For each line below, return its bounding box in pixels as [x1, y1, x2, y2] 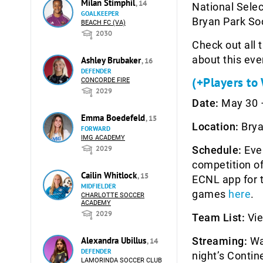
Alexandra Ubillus [81, 235, 149, 246]
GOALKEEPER [81, 9, 119, 18]
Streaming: [192, 235, 247, 248]
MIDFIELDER [81, 182, 116, 190]
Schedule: [192, 144, 242, 157]
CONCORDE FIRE [81, 76, 130, 84]
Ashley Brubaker [81, 55, 143, 66]
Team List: [192, 211, 245, 224]
